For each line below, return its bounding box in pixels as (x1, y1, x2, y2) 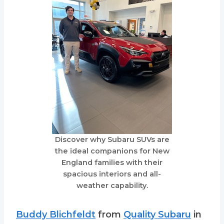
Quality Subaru (123, 209, 191, 220)
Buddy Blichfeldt (16, 209, 95, 220)
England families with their (61, 158, 162, 167)
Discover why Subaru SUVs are (54, 135, 169, 144)
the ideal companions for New (54, 146, 169, 156)
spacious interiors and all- (63, 169, 161, 179)
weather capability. (76, 181, 148, 190)
